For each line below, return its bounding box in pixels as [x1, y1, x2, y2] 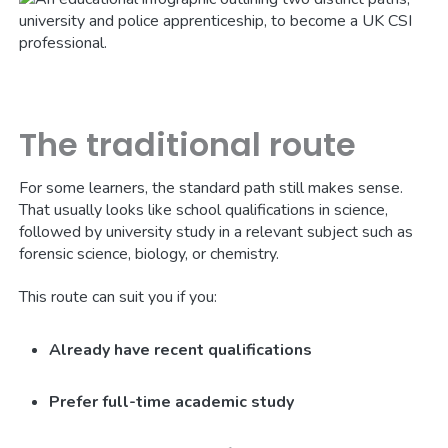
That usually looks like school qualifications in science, [19, 198, 389, 221]
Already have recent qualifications [49, 338, 313, 361]
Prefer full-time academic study [49, 390, 295, 413]
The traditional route [19, 121, 357, 167]
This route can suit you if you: [19, 285, 218, 308]
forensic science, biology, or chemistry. [19, 242, 280, 265]
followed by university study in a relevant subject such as [19, 220, 414, 243]
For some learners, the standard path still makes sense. [19, 176, 404, 199]
